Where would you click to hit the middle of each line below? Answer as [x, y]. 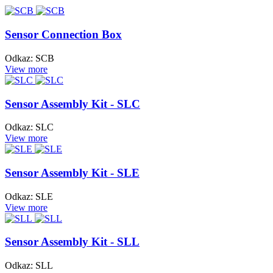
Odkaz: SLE [29, 196]
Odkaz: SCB [30, 58]
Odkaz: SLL [29, 266]
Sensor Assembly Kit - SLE [72, 173]
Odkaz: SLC [29, 127]
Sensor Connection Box [63, 35]
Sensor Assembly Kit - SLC [73, 104]
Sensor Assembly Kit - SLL [72, 242]
